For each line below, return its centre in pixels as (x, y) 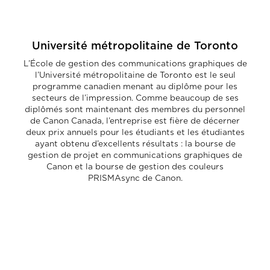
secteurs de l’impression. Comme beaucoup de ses (135, 98)
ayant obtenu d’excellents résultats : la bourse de (135, 144)
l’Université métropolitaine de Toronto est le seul (135, 75)
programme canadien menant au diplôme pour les (135, 87)
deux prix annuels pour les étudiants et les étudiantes (135, 133)
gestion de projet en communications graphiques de (135, 155)
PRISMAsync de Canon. (135, 178)
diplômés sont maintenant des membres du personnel (135, 110)
